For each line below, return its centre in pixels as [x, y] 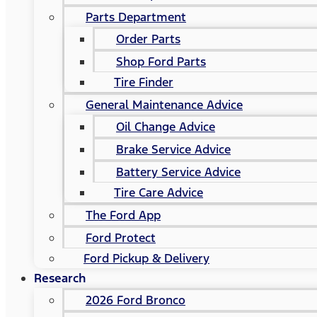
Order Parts [148, 39]
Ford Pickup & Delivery [146, 258]
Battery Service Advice [178, 172]
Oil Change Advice [166, 127]
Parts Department [136, 17]
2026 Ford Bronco [136, 300]
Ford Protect [121, 238]
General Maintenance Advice [164, 105]
